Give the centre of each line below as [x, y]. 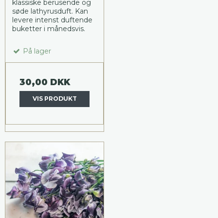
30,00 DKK [45, 82]
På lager [36, 51]
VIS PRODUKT [54, 99]
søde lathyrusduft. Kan [50, 11]
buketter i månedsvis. [49, 29]
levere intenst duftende [52, 20]
